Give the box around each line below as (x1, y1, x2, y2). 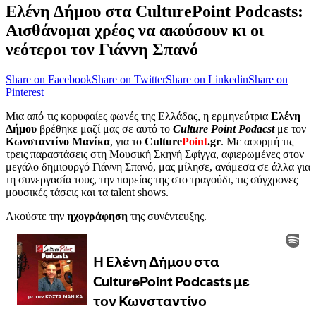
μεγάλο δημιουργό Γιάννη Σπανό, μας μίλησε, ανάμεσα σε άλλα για (6, 160, 310, 173)
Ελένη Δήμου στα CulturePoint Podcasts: (6, 1, 303, 20)
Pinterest (6, 85, 44, 98)
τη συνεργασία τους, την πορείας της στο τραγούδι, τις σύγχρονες (6, 173, 298, 186)
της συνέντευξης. (128, 209, 207, 222)
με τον (274, 122, 306, 135)
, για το (110, 135, 142, 147)
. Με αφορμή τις (221, 135, 293, 147)
